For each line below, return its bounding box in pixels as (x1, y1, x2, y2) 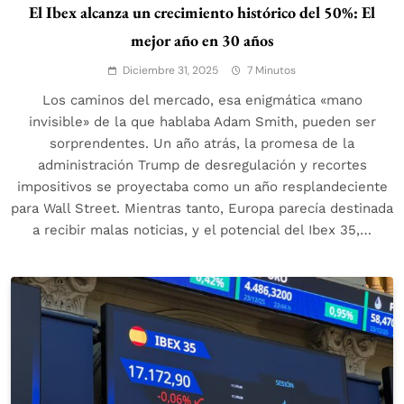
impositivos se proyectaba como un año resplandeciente (16, 179, 388, 196)
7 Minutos (247, 63, 296, 78)
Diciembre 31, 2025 (123, 63, 218, 78)
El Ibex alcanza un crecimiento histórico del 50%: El (29, 2, 375, 23)
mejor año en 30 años (131, 30, 273, 51)
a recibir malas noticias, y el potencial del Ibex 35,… (32, 222, 372, 239)
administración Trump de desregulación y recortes (37, 157, 367, 174)
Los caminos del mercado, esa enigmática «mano (41, 92, 363, 109)
